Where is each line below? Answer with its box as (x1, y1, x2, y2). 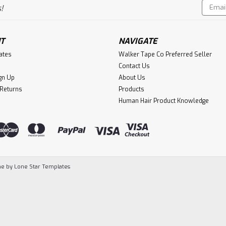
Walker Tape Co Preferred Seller (118, 50, 212, 59)
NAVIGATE (118, 36, 158, 46)
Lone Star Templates (14, 162, 70, 171)
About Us (118, 74, 145, 82)
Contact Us (118, 62, 150, 70)
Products (118, 85, 144, 93)
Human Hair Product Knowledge (118, 97, 209, 105)
